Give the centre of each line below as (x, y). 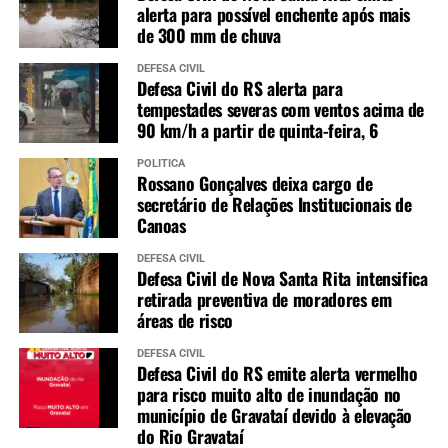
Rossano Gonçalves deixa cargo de (254, 183)
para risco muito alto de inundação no (268, 394)
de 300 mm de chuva (208, 35)
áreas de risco (184, 320)
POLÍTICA (160, 164)
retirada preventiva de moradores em (264, 299)
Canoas (161, 225)
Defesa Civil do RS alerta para (239, 88)
